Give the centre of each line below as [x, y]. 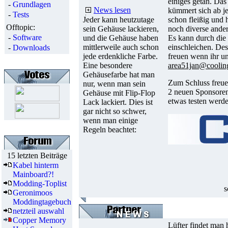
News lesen [112, 10]
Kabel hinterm [36, 165]
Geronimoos [33, 193]
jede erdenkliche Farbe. [120, 56]
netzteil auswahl [38, 211]
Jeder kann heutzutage [119, 20]
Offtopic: [21, 27]
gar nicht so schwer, [115, 111]
